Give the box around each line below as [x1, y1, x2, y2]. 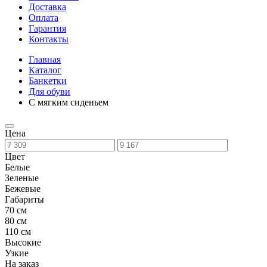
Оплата [29, 13, 58, 23]
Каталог [29, 65, 61, 75]
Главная [29, 54, 61, 64]
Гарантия [29, 23, 66, 33]
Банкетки [29, 76, 67, 86]
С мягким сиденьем [29, 97, 108, 107]
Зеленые [5, 173, 39, 183]
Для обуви [29, 86, 70, 97]
